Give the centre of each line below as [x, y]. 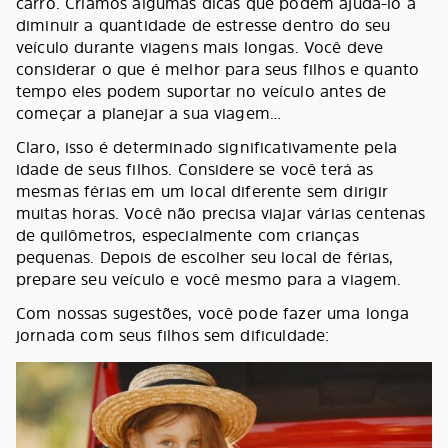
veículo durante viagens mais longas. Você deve [200, 46]
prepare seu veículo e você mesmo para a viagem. [211, 278]
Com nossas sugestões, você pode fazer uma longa [213, 312]
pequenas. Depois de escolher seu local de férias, [204, 256]
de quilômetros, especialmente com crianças [187, 234]
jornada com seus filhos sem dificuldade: [175, 334]
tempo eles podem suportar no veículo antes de [201, 90]
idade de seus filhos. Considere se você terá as [195, 168]
